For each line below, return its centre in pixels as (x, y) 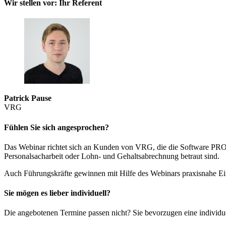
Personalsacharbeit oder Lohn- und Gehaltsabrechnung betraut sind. (112, 156)
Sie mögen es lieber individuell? (57, 193)
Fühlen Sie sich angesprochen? (56, 127)
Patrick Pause (28, 98)
